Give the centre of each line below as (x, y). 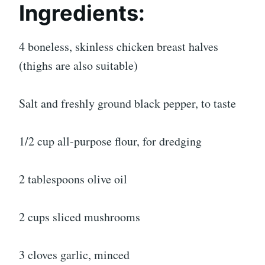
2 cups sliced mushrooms (80, 217)
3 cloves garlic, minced (74, 255)
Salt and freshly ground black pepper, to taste (127, 104)
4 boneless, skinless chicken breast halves (119, 47)
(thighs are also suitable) (78, 66)
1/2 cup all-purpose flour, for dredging (110, 141)
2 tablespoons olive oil (73, 179)
